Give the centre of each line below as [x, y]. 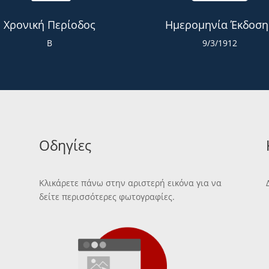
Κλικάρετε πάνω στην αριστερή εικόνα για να [130, 183]
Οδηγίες [65, 145]
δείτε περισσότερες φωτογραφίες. [107, 197]
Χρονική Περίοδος [49, 25]
